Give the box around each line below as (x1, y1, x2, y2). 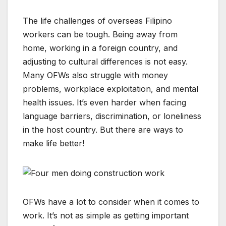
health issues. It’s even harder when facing (23, 97, 186, 108)
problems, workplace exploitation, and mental (23, 84, 198, 94)
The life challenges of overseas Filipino (23, 16, 172, 26)
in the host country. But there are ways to (23, 125, 183, 135)
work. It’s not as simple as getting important (23, 210, 189, 220)
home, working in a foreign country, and (23, 43, 178, 53)
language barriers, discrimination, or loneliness (23, 111, 201, 122)
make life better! (23, 138, 84, 149)
